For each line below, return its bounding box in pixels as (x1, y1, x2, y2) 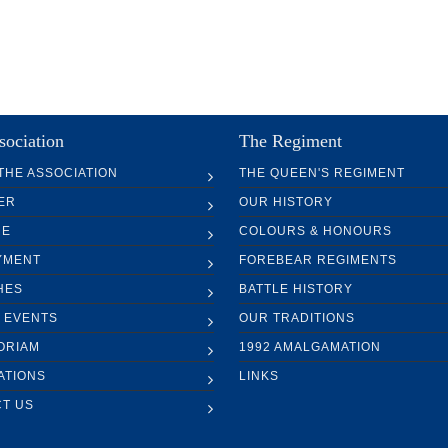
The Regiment (239, 131, 342, 152)
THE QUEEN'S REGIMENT (239, 166, 405, 181)
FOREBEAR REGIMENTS (239, 253, 397, 268)
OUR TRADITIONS (239, 311, 355, 326)
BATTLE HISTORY (239, 282, 353, 297)
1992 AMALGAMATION (239, 340, 381, 355)
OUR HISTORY (239, 195, 333, 210)
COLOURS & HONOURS (239, 224, 392, 239)
